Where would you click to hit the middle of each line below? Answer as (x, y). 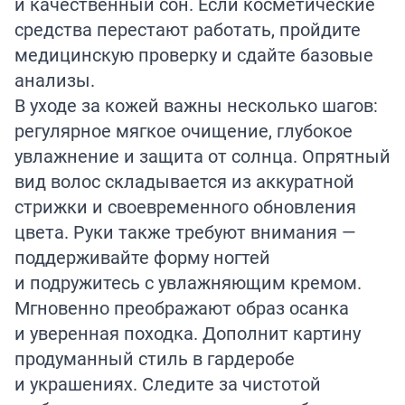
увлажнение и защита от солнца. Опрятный (202, 156)
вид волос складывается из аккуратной (184, 182)
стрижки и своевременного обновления (185, 207)
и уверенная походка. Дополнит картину (188, 334)
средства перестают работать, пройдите (188, 30)
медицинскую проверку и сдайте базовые (194, 55)
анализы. (55, 80)
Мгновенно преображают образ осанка (182, 308)
